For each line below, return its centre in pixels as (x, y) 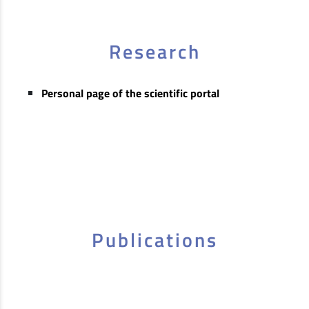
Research (154, 51)
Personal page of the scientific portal (130, 93)
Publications (154, 239)
